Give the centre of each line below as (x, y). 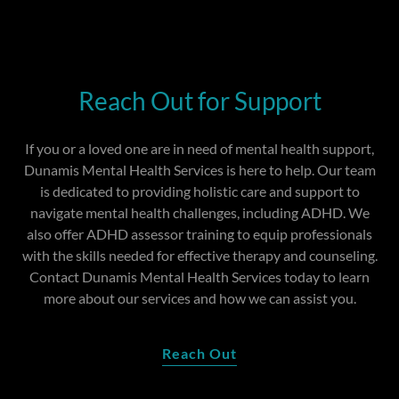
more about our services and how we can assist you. (199, 297)
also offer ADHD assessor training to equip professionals (199, 233)
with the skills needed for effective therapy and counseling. (199, 255)
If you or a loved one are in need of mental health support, (199, 148)
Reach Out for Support (199, 100)
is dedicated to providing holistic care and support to (199, 191)
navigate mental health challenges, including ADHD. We (199, 212)
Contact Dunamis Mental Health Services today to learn (199, 276)
